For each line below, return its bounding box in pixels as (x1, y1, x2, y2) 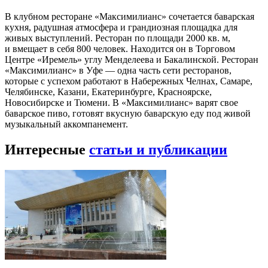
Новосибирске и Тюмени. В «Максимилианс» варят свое (5, 98, 238, 108)
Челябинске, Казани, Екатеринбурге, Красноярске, (5, 87, 212, 98)
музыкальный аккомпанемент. (5, 119, 128, 130)
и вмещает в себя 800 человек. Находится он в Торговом (5, 44, 235, 54)
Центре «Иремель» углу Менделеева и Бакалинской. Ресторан (5, 54, 258, 65)
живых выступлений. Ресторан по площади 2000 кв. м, (5, 33, 230, 44)
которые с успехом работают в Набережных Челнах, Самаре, (5, 76, 252, 87)
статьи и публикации (89, 142, 227, 157)
